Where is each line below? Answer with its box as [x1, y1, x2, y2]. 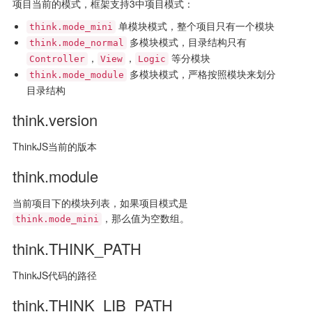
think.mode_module [29, 70, 124, 80]
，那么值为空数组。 [101, 211, 189, 225]
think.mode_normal [29, 38, 124, 48]
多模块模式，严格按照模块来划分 [126, 67, 276, 81]
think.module [12, 165, 98, 187]
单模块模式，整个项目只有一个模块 [115, 19, 274, 33]
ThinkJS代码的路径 [12, 268, 97, 282]
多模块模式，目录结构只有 [126, 35, 247, 49]
